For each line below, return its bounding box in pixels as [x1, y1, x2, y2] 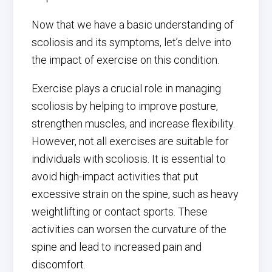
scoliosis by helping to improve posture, [32, 100, 219, 112]
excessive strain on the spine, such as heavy [32, 188, 239, 200]
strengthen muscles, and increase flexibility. [32, 117, 236, 130]
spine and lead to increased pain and [32, 240, 202, 253]
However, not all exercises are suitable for [32, 135, 229, 148]
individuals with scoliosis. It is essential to [32, 152, 226, 165]
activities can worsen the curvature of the [32, 223, 227, 236]
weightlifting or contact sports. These [32, 205, 208, 218]
